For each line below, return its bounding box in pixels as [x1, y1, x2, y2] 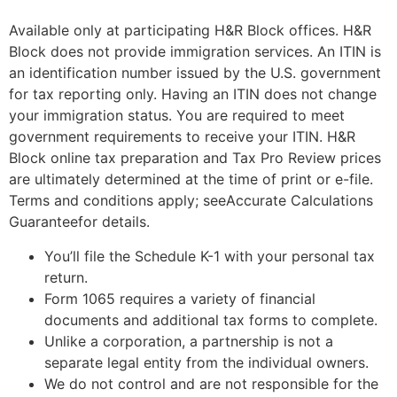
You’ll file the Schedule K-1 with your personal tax [44, 246, 375, 265]
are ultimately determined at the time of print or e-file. [9, 170, 373, 189]
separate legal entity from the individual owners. [44, 353, 369, 371]
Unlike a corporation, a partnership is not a [44, 331, 333, 350]
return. [44, 268, 88, 286]
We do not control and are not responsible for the [44, 374, 378, 393]
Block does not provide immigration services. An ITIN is [9, 43, 381, 61]
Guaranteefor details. [9, 213, 150, 231]
